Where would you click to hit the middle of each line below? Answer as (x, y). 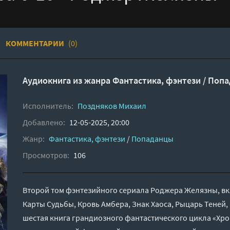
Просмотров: (46, 155)
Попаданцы (152, 138)
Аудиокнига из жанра (68, 80)
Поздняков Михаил (112, 106)
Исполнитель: (48, 106)
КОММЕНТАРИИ (36, 43)
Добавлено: (44, 122)
